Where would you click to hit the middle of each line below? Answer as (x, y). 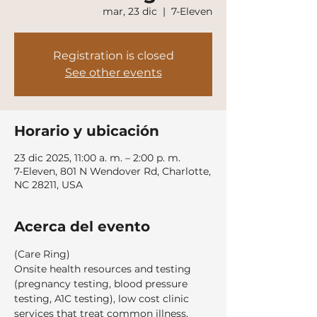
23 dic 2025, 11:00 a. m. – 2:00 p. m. (97, 158)
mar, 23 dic (130, 11)
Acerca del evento (82, 226)
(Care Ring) (42, 254)
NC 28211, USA (48, 185)
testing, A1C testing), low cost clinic (103, 299)
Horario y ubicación (87, 131)
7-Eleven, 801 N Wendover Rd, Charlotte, (113, 171)
